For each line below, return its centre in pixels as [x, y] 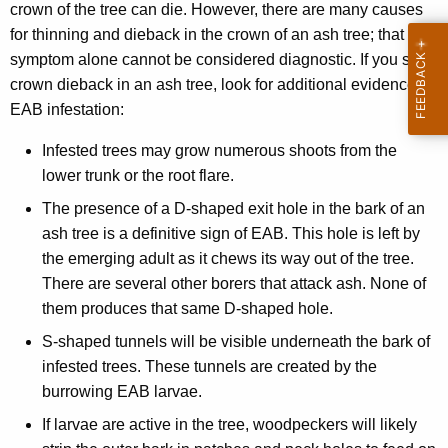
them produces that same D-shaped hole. [187, 309]
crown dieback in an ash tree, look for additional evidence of [221, 85]
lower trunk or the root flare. [138, 176]
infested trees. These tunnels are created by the [209, 367]
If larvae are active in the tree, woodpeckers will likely [229, 425]
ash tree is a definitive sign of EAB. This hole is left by [231, 234]
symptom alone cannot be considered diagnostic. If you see [219, 60]
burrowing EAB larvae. [122, 392]
